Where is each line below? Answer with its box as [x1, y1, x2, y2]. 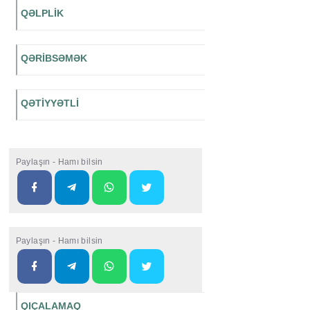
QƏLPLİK [20, 8, 64, 19]
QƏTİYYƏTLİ [20, 98, 79, 109]
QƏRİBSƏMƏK [20, 53, 87, 64]
